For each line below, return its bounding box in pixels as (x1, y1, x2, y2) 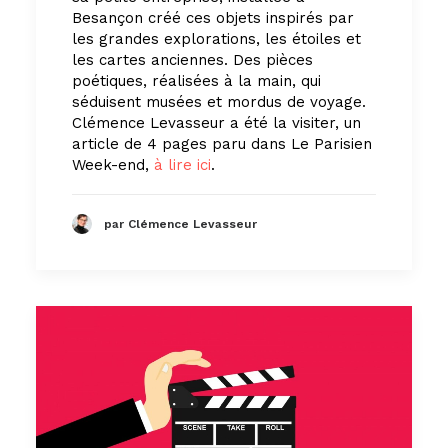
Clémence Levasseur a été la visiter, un (72, 113, 361, 132)
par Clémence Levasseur (104, 217, 257, 232)
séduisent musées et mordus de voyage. (72, 92, 366, 111)
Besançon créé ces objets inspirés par (72, 8, 354, 27)
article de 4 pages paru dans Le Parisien (72, 134, 372, 153)
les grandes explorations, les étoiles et (72, 29, 361, 48)
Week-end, (72, 155, 154, 174)
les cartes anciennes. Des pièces (72, 50, 313, 69)
